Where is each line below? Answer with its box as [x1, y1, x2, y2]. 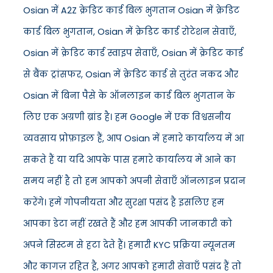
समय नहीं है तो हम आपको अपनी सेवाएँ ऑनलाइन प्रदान [23, 175, 246, 188]
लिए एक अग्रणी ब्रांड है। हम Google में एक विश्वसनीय [23, 111, 231, 124]
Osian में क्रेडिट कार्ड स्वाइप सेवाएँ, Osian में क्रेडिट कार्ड [23, 47, 243, 60]
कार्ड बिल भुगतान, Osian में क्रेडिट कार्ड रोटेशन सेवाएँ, [23, 26, 236, 38]
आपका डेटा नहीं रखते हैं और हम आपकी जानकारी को [23, 218, 232, 230]
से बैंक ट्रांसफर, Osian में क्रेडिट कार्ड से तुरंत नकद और [23, 68, 238, 81]
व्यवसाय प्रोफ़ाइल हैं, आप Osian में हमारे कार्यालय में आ [23, 132, 244, 145]
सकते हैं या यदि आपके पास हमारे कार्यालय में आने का [23, 154, 236, 166]
